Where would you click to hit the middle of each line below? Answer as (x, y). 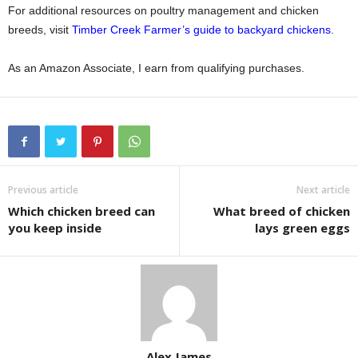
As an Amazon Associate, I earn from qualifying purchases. (156, 68)
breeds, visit (40, 29)
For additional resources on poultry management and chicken (163, 10)
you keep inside (55, 227)
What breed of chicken (282, 211)
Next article (323, 189)
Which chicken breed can (82, 211)
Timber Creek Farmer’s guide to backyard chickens (201, 29)
